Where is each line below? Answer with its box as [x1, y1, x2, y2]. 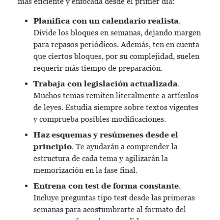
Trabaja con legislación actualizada [33, 79, 178, 88]
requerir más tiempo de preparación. [33, 63, 163, 73]
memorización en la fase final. [33, 165, 137, 175]
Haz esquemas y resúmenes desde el [33, 130, 178, 139]
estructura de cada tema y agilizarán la [33, 154, 168, 163]
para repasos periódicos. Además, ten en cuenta [33, 40, 199, 49]
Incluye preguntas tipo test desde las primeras [33, 193, 195, 202]
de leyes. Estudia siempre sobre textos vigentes [33, 103, 198, 112]
